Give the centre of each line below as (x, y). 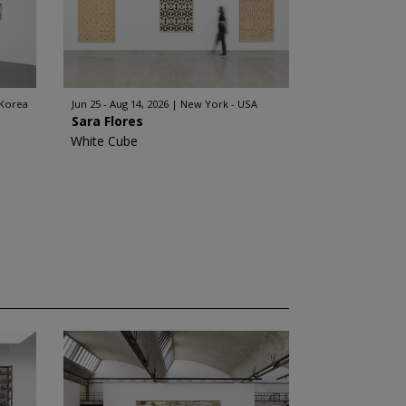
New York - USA (218, 104)
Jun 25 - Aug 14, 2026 (120, 104)
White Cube (104, 141)
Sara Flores (107, 121)
